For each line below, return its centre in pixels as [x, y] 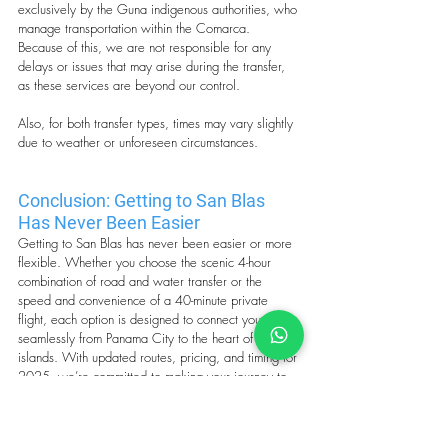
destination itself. [62, 413]
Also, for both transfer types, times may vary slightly [157, 122]
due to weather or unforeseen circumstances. [138, 141]
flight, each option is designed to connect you [141, 318]
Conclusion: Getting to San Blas [143, 200]
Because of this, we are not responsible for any [146, 46]
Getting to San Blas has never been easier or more [157, 242]
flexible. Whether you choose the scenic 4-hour [146, 261]
